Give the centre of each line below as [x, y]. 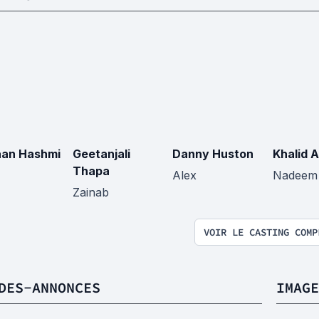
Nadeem [295, 175]
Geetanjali [101, 153]
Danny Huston [213, 153]
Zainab [90, 192]
